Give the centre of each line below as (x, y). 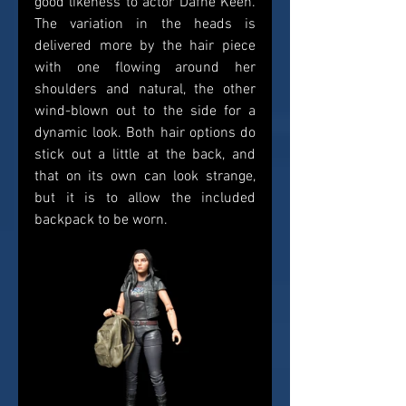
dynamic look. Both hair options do (145, 134)
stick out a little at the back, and (145, 155)
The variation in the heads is (145, 25)
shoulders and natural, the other (145, 90)
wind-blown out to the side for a (145, 112)
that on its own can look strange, (145, 177)
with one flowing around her (145, 68)
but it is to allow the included (145, 199)
